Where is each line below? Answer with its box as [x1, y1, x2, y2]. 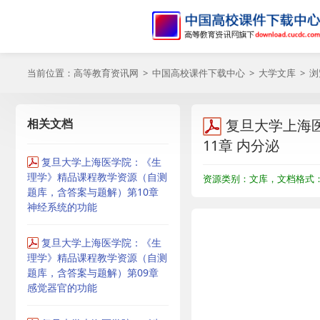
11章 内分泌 [203, 136, 279, 155]
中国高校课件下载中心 [152, 66, 245, 79]
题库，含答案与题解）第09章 [27, 266, 159, 279]
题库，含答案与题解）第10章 [27, 185, 159, 199]
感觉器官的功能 [27, 281, 97, 294]
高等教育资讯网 [74, 66, 139, 79]
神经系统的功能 [27, 200, 97, 214]
